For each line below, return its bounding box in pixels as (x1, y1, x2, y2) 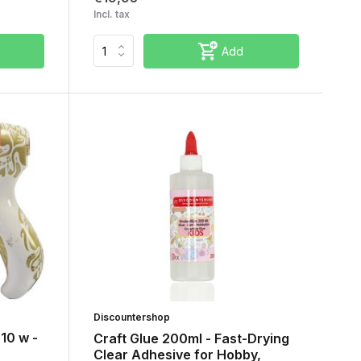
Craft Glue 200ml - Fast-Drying (93, 330, 289, 346)
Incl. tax (93, 7, 130, 20)
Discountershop (93, 310, 170, 323)
